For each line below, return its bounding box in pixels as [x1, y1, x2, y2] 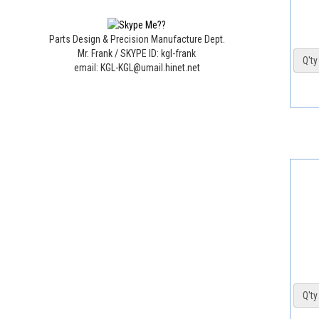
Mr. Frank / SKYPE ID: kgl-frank [78, 48, 196, 60]
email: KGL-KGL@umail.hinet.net [73, 62, 200, 74]
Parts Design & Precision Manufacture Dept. [48, 33, 225, 46]
